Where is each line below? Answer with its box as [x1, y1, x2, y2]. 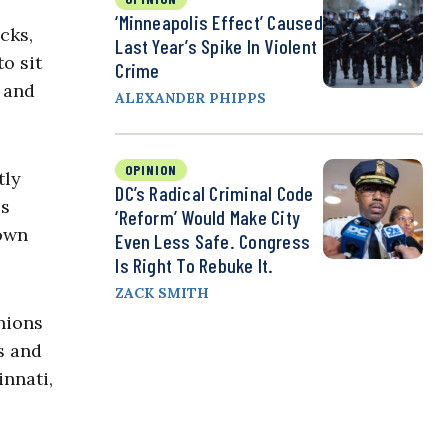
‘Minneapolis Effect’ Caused [115, 10, 323, 35]
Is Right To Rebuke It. [115, 253, 274, 278]
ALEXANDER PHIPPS [115, 89, 267, 108]
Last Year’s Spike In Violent [115, 34, 317, 59]
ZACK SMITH [115, 284, 210, 303]
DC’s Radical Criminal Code [115, 181, 314, 206]
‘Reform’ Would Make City [115, 205, 301, 230]
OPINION [125, 161, 178, 179]
